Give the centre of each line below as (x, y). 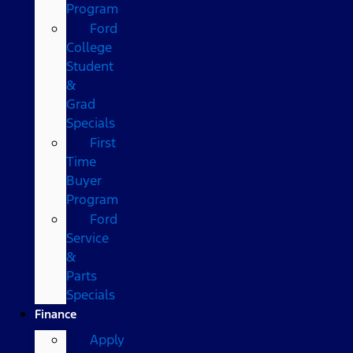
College (89, 47)
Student (89, 66)
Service (87, 238)
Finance (55, 314)
